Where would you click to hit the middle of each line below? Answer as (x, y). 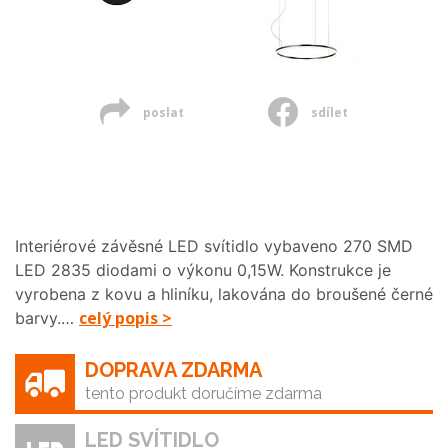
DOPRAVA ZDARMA (173, 370)
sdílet (328, 112)
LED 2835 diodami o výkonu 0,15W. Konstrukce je (203, 270)
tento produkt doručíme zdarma (203, 393)
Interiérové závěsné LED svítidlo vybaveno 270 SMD (214, 246)
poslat (161, 112)
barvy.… (47, 318)
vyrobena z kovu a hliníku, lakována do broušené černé (224, 294)
